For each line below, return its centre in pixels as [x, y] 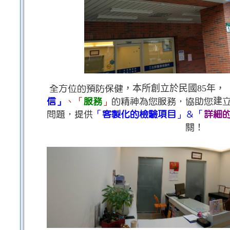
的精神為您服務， [148, 102]
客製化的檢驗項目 [139, 114]
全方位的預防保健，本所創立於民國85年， [137, 89]
